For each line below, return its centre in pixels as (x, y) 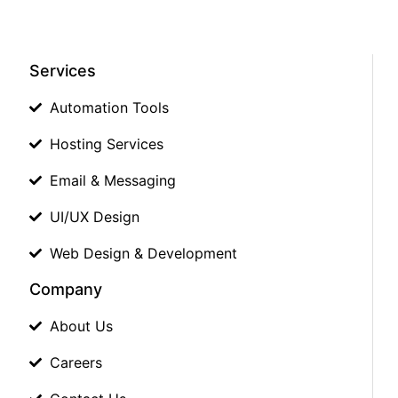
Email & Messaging (112, 180)
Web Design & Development (143, 253)
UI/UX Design (94, 216)
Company (66, 289)
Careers (76, 362)
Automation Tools (109, 107)
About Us (81, 326)
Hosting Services (106, 143)
